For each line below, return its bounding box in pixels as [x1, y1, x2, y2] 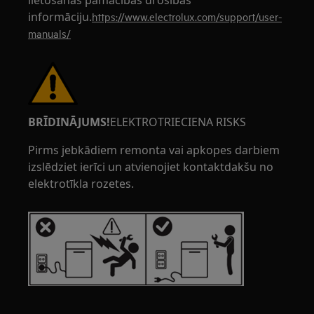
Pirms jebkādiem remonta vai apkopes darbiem [28, 142, 280, 158]
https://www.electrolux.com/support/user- [92, 10, 282, 23]
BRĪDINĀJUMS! [28, 114, 111, 130]
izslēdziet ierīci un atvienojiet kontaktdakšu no [28, 159, 274, 175]
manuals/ [28, 27, 71, 40]
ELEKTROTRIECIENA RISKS [110, 114, 247, 130]
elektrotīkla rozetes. [28, 176, 135, 191]
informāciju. [28, 9, 93, 25]
